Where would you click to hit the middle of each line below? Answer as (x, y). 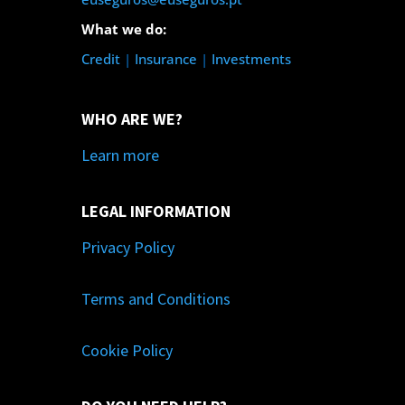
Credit (100, 59)
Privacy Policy (127, 248)
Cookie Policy (127, 351)
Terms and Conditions (155, 299)
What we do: (123, 29)
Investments (251, 59)
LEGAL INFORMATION (155, 212)
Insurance (165, 59)
